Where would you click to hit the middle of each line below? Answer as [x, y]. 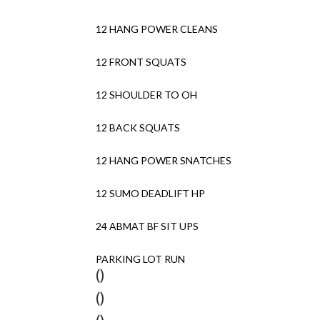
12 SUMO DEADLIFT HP [151, 193]
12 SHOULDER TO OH [147, 95]
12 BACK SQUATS [138, 127]
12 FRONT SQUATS [141, 62]
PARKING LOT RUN [141, 259]
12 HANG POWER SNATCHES [164, 160]
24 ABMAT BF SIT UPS [147, 226]
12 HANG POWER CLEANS [157, 29]
